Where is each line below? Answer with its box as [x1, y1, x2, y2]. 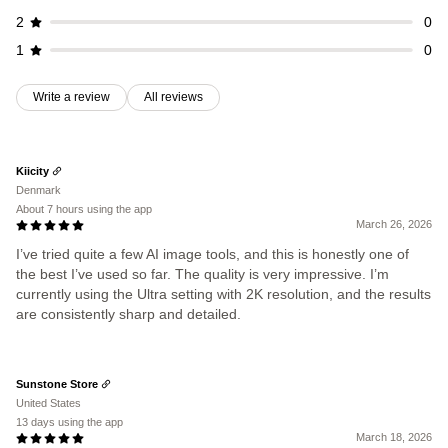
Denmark [16, 184, 61, 196]
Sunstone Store [16, 377, 98, 390]
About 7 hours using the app [16, 203, 152, 215]
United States [16, 397, 81, 409]
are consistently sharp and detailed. [16, 306, 241, 322]
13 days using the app [16, 416, 123, 428]
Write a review [33, 90, 110, 104]
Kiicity [16, 164, 49, 177]
